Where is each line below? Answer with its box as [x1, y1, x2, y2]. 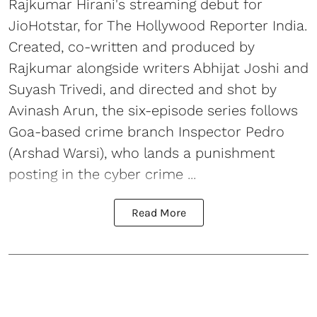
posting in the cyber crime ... [8, 166, 196, 183]
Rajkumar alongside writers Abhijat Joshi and [8, 59, 309, 77]
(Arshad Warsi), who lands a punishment [8, 144, 275, 162]
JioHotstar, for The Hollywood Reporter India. [8, 17, 307, 35]
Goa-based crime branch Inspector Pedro [8, 123, 284, 141]
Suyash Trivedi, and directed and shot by [8, 81, 277, 98]
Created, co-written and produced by [8, 38, 255, 56]
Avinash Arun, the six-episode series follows [8, 102, 298, 120]
